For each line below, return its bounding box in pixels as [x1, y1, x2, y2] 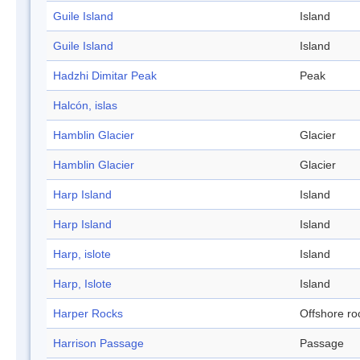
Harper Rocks [53, 307, 123, 321]
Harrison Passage [53, 337, 144, 350]
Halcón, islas [53, 99, 117, 112]
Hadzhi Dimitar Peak [53, 69, 157, 83]
